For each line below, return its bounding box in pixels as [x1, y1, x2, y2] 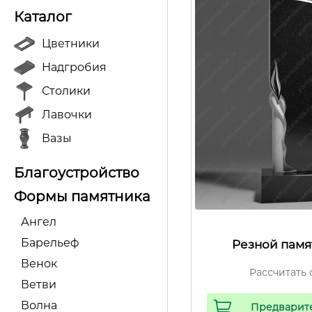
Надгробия [42, 61, 107, 74]
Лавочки [42, 108, 92, 121]
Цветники [42, 37, 100, 50]
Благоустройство [14, 164, 139, 181]
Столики [42, 84, 91, 97]
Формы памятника [14, 188, 150, 205]
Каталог [14, 8, 72, 25]
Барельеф [21, 236, 79, 249]
